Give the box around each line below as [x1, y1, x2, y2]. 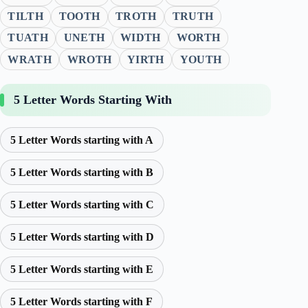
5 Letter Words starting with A [10, 134, 153, 146]
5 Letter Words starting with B [10, 166, 153, 179]
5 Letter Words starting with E [10, 263, 153, 276]
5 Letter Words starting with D [10, 231, 154, 243]
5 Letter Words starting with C [10, 199, 154, 211]
